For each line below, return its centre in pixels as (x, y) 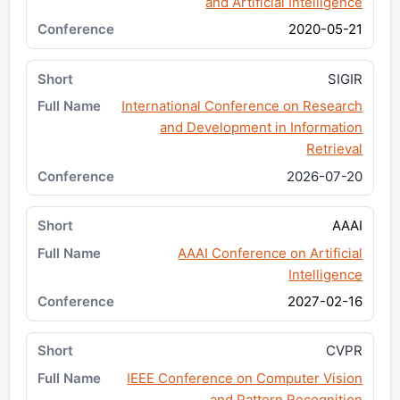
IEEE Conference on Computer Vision (245, 378)
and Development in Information (262, 128)
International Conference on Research (242, 106)
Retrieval (335, 149)
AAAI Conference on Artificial (271, 253)
